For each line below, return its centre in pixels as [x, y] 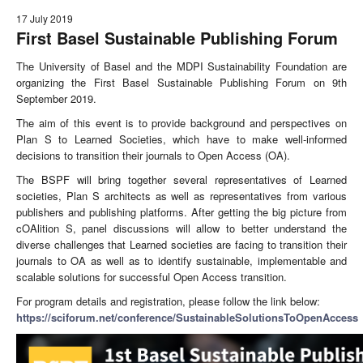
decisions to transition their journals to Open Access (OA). [153, 155]
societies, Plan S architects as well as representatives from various [181, 196]
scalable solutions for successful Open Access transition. [152, 277]
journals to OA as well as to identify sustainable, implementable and [181, 261]
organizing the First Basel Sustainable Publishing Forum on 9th [181, 82]
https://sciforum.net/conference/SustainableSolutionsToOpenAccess [187, 317]
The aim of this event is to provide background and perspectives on [181, 123]
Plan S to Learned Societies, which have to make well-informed [181, 139]
